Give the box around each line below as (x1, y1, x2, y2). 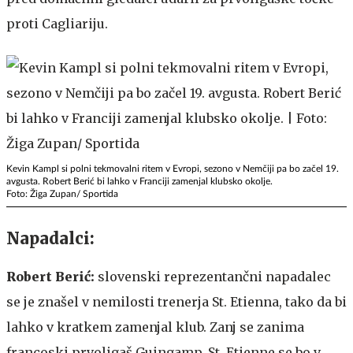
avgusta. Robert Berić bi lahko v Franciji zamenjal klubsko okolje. (6, 176, 273, 186)
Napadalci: (6, 228, 95, 248)
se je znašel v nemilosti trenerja (6, 293, 209, 310)
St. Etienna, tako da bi (212, 293, 347, 310)
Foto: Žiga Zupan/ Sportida (6, 188, 118, 199)
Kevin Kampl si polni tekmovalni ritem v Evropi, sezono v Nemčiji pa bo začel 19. (6, 163, 339, 173)
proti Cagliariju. (6, 15, 111, 32)
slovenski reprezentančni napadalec (98, 268, 331, 284)
